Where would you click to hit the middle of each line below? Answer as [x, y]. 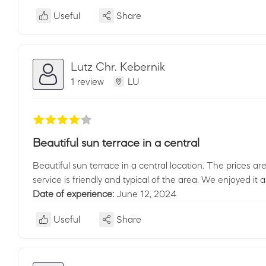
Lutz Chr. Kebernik [118, 66]
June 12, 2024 [146, 194]
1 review [87, 81]
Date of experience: [75, 194]
